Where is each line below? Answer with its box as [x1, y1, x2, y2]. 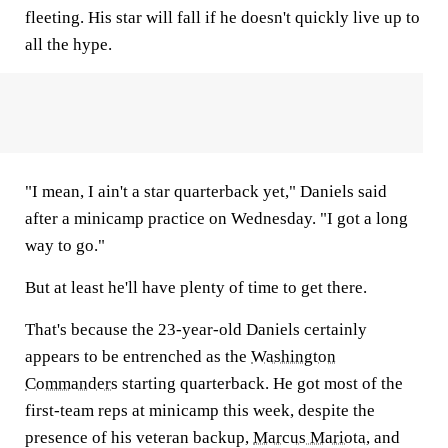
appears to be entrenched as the [25, 347, 251, 366]
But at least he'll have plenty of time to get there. [25, 278, 367, 297]
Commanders [25, 374, 118, 393]
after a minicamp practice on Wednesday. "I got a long [25, 209, 408, 228]
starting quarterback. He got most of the [118, 374, 403, 393]
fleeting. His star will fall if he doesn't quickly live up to [25, 8, 420, 27]
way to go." [25, 236, 105, 255]
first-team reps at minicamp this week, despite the [25, 401, 375, 420]
